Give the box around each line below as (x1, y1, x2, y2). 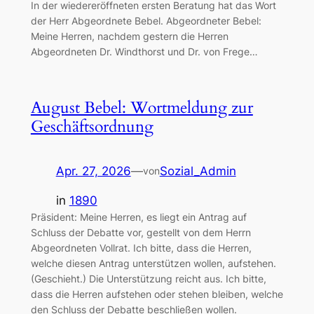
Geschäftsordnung (30, 116, 153, 138)
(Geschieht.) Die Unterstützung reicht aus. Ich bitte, (30, 273, 266, 285)
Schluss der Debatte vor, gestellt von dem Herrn (30, 226, 251, 239)
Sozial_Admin (159, 163, 236, 178)
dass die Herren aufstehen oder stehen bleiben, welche (30, 288, 283, 301)
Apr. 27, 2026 (55, 163, 131, 178)
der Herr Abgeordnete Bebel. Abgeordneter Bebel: (30, 15, 261, 27)
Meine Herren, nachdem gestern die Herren (30, 30, 228, 43)
